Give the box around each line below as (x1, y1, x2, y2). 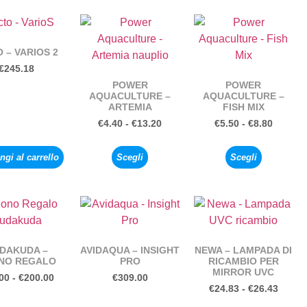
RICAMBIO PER (208, 256, 279, 267)
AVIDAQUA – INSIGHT (80, 245, 180, 256)
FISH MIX (222, 101, 265, 113)
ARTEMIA (108, 101, 152, 113)
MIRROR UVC (212, 267, 275, 278)
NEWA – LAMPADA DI (195, 245, 293, 256)
